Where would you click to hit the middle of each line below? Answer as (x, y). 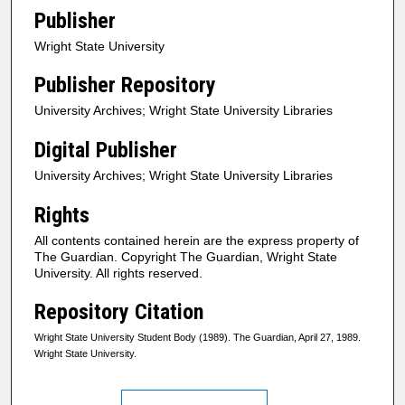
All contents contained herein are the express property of (197, 240)
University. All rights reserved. (118, 273)
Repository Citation (119, 312)
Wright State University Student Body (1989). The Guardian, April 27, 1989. (198, 338)
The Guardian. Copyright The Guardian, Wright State (186, 256)
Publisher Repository (125, 85)
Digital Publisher (106, 150)
